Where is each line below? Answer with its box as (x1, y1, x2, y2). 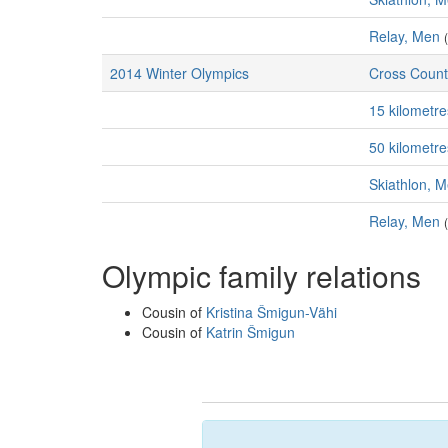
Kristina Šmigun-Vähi (206, 302, 337, 322)
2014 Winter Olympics (110, 63, 249, 83)
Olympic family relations (102, 254, 421, 297)
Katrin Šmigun (206, 322, 295, 342)
